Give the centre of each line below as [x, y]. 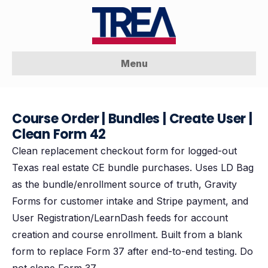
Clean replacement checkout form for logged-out [124, 151]
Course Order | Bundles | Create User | [132, 119]
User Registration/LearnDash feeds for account [120, 218]
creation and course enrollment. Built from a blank [127, 234]
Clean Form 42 [59, 134]
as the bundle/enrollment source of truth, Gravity [124, 184]
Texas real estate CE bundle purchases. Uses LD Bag [133, 167]
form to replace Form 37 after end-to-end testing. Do [133, 251]
